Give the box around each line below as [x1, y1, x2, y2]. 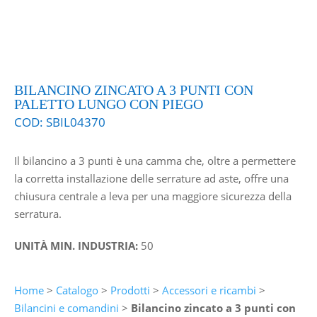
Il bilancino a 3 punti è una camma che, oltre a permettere [13, 153, 296, 168]
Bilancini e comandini [13, 300, 119, 315]
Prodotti [110, 282, 150, 297]
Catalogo [55, 282, 98, 297]
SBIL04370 [45, 113, 105, 130]
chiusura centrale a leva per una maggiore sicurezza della [13, 188, 292, 203]
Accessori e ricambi [161, 282, 256, 297]
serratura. [13, 206, 62, 221]
